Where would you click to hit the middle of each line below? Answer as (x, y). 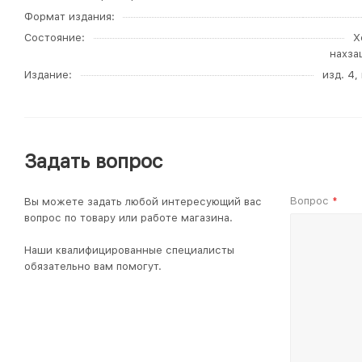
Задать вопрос (93, 161)
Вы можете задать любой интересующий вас (143, 202)
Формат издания (68, 17)
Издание (46, 75)
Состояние (53, 38)
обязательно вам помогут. (93, 266)
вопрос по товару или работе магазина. (128, 218)
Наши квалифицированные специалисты (129, 250)
